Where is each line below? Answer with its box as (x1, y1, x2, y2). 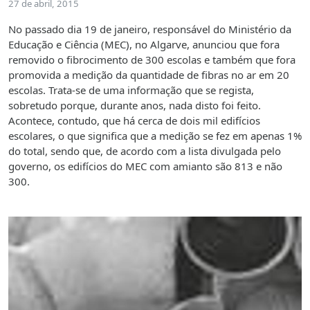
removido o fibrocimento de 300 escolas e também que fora (8, 53, 295, 67)
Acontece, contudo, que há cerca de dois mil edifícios (8, 113, 260, 128)
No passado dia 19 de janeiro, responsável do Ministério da (8, 22, 291, 37)
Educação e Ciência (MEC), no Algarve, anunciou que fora (8, 37, 280, 52)
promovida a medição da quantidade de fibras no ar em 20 (8, 68, 289, 82)
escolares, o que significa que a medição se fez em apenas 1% (8, 129, 302, 143)
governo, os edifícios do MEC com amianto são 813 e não (8, 159, 282, 174)
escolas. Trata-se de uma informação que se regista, (8, 83, 254, 98)
